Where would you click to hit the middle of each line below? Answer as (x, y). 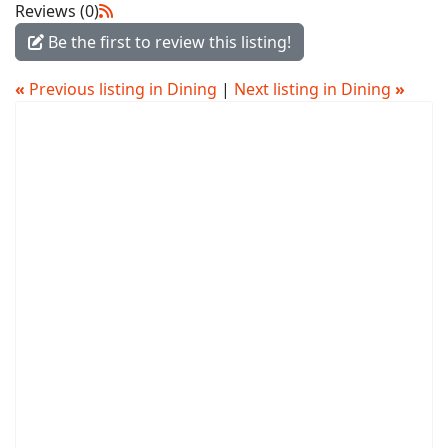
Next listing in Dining (314, 88)
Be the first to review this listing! (167, 41)
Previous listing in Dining (123, 88)
